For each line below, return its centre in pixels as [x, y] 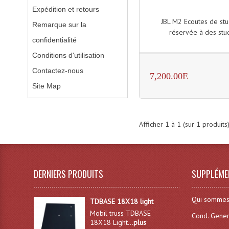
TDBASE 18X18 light [121, 201]
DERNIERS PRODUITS [69, 174]
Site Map [46, 86]
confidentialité [54, 40]
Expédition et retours [65, 9]
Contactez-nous [58, 71]
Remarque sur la [59, 25]
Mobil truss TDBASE [120, 213]
